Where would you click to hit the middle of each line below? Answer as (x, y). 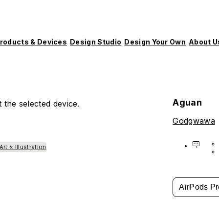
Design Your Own (155, 42)
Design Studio (96, 42)
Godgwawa (194, 121)
